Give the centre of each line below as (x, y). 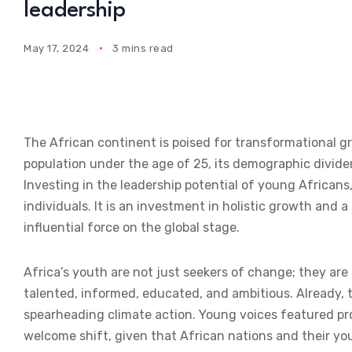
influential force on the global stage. (132, 228)
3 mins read (143, 48)
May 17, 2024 (57, 48)
